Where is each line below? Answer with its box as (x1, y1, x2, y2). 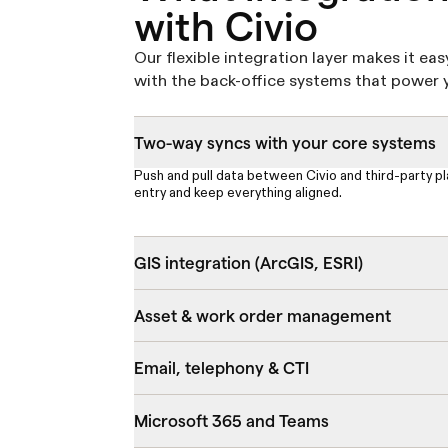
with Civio (134, 4, 319, 49)
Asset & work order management (134, 306, 392, 325)
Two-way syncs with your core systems (134, 133, 437, 152)
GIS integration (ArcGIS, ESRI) (134, 253, 364, 272)
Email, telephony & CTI (134, 359, 310, 378)
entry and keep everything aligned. (134, 187, 343, 201)
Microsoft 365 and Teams (134, 411, 330, 430)
